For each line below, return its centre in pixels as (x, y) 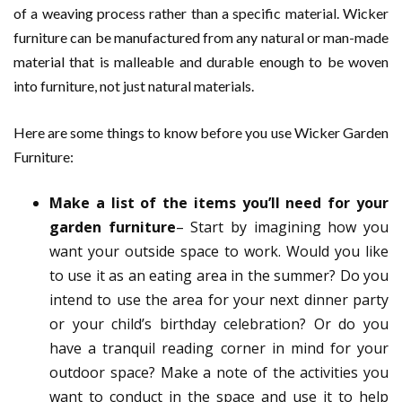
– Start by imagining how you (282, 227)
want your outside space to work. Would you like (219, 252)
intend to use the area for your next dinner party (219, 300)
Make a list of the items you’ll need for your (219, 203)
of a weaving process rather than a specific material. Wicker (201, 13)
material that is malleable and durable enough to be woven (201, 62)
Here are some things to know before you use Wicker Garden (201, 133)
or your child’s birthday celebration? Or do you (219, 324)
